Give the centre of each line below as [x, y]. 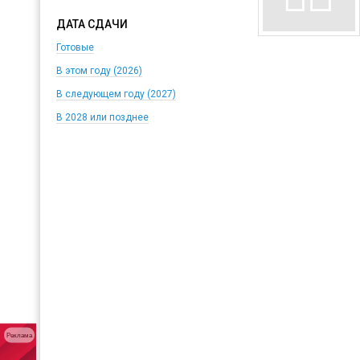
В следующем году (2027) [116, 94]
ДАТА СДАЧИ [92, 24]
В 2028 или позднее [102, 117]
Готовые [75, 47]
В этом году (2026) [99, 71]
